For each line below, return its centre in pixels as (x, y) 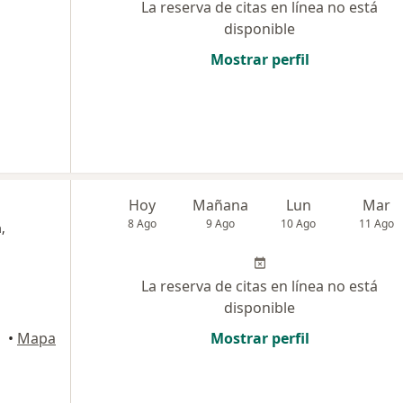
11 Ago (377, 224)
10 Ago (299, 224)
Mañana (221, 206)
